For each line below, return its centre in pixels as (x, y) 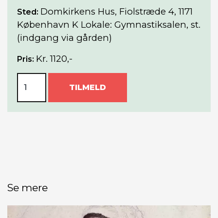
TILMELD (88, 87)
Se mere (27, 187)
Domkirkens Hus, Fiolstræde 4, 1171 (117, 11)
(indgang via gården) (64, 37)
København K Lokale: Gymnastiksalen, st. (109, 24)
